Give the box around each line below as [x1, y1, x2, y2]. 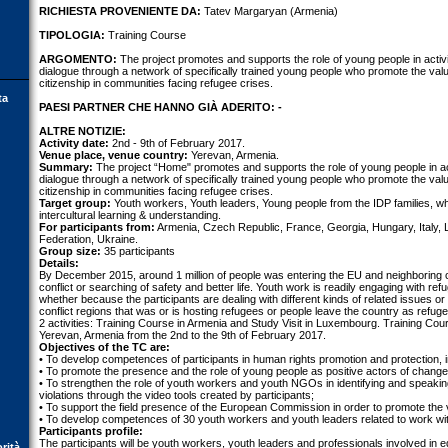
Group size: [39, 245, 101, 257]
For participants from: [39, 221, 155, 233]
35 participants [101, 245, 175, 257]
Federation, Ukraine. [39, 233, 138, 245]
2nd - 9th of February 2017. [109, 137, 245, 149]
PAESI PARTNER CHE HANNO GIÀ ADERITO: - [39, 101, 282, 113]
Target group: [39, 197, 111, 209]
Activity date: [39, 137, 109, 149]
